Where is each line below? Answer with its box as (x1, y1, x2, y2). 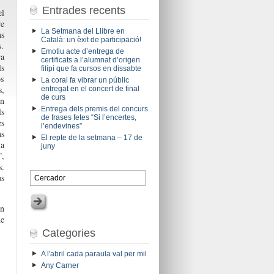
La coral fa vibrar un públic (40, 75, 129, 84)
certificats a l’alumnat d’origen (40, 55, 140, 64)
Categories (42, 227, 95, 240)
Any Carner (40, 261, 79, 270)
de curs (40, 92, 65, 102)
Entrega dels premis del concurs (40, 104, 148, 113)
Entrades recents (42, 4, 125, 17)
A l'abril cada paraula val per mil (40, 250, 147, 259)
